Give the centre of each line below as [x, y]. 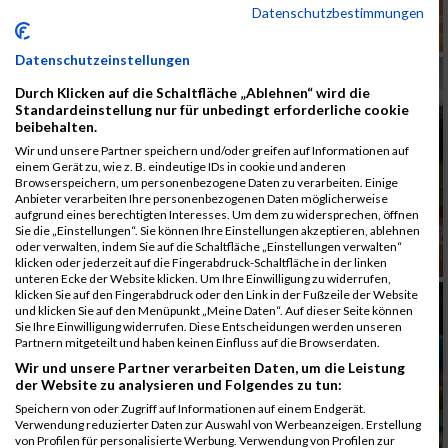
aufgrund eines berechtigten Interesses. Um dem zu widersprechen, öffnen [217, 214]
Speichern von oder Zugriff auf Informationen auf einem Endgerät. [190, 408]
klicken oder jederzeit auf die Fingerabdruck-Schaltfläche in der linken [201, 262]
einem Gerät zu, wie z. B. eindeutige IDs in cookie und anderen [180, 166]
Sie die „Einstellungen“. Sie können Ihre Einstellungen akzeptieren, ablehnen [217, 230]
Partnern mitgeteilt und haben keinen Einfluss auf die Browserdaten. [197, 342]
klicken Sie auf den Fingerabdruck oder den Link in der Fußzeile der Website [216, 294]
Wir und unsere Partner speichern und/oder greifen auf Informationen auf [212, 150]
